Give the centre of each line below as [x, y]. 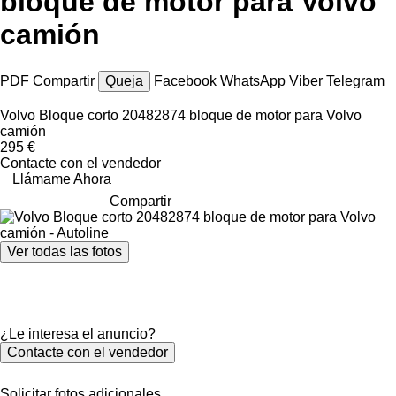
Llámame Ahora [62, 179]
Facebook [187, 80]
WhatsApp [255, 80]
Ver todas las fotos [65, 251]
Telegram [355, 80]
